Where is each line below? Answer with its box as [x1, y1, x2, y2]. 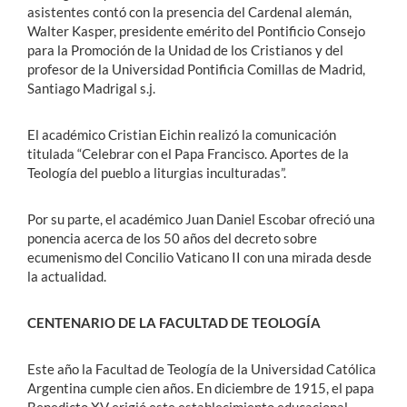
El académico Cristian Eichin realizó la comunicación [27, 126, 336, 144]
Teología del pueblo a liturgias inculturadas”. [27, 164, 286, 182]
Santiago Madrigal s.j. [27, 80, 155, 97]
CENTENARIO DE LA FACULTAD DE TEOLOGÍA [27, 314, 321, 332]
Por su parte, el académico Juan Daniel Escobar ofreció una [27, 211, 375, 228]
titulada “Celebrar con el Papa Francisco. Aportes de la [27, 145, 349, 163]
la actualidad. [27, 268, 106, 285]
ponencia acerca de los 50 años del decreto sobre [27, 230, 317, 247]
